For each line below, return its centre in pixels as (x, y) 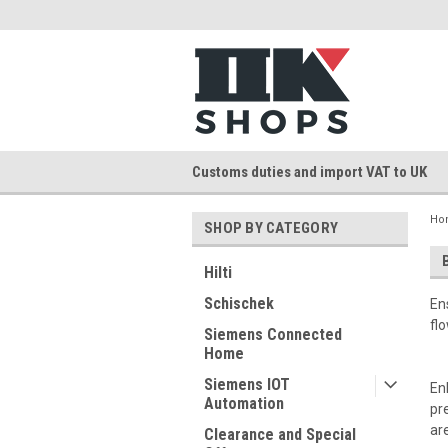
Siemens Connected (273, 334)
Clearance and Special (280, 434)
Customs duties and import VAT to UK (309, 171)
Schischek (239, 303)
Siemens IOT (247, 384)
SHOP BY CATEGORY (271, 228)
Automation (244, 403)
